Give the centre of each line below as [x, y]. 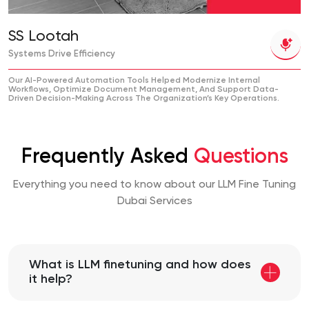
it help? [51, 280]
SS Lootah [43, 37]
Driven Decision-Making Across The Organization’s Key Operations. [144, 99]
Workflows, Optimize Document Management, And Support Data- [143, 90]
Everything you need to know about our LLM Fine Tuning [154, 185]
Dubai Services [154, 202]
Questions [241, 158]
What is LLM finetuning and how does [140, 265]
